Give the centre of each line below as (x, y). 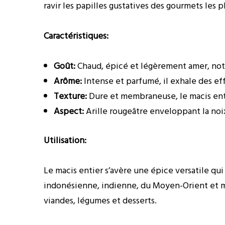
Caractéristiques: (76, 36)
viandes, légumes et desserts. (100, 201)
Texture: (70, 96)
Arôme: (68, 81)
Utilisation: (65, 140)
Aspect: (69, 111)
